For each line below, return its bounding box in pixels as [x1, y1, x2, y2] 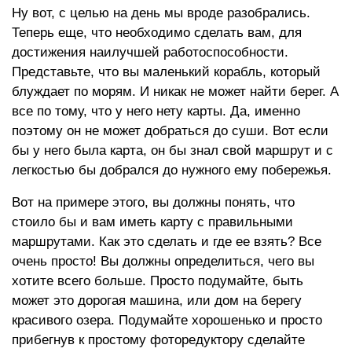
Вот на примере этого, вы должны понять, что [12, 195, 295, 210]
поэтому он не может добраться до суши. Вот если [12, 123, 328, 138]
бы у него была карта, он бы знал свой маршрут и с [12, 143, 333, 158]
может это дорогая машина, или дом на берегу [12, 293, 302, 308]
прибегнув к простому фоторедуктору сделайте [12, 332, 305, 347]
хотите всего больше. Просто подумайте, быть [12, 273, 303, 288]
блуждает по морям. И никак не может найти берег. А [12, 84, 339, 99]
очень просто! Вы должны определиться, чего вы [12, 254, 314, 269]
